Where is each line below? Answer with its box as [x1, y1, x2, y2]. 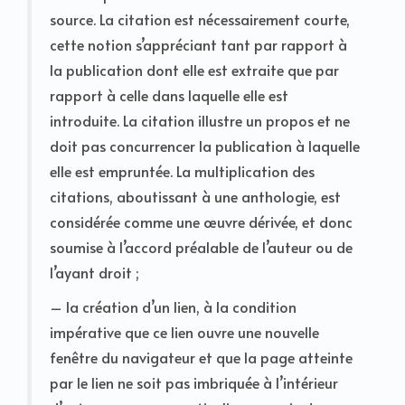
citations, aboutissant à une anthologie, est [50, 185, 341, 206]
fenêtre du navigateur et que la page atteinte [50, 346, 353, 367]
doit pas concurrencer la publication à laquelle [50, 135, 360, 155]
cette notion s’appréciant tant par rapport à [50, 33, 347, 54]
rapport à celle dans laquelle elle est [50, 84, 288, 105]
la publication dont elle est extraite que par [50, 59, 339, 80]
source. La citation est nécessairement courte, [50, 8, 350, 29]
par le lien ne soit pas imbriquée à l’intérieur [50, 372, 338, 392]
